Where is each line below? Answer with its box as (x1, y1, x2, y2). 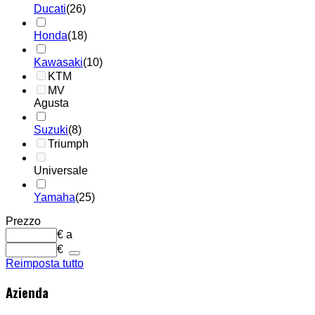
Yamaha (34, 191, 75, 203)
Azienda (6, 283, 49, 302)
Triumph (48, 137, 89, 150)
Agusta (34, 96, 69, 109)
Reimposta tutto (6, 257, 84, 269)
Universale (34, 164, 88, 176)
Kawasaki (34, 56, 83, 68)
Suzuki (34, 123, 68, 136)
